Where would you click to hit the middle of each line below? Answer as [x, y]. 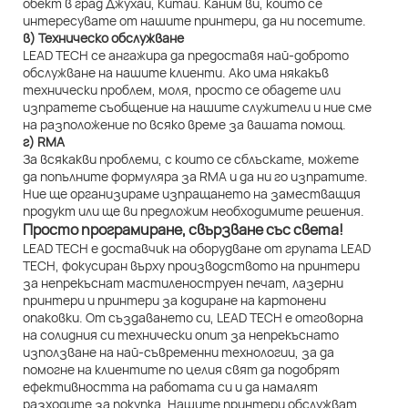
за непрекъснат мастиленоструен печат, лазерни [183, 283]
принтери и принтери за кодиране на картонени [174, 301]
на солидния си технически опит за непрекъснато [181, 335]
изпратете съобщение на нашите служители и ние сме [197, 107]
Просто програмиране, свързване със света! [183, 230]
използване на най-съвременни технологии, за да [178, 352]
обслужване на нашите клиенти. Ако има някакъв [176, 73]
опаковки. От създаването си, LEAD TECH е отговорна [193, 318]
